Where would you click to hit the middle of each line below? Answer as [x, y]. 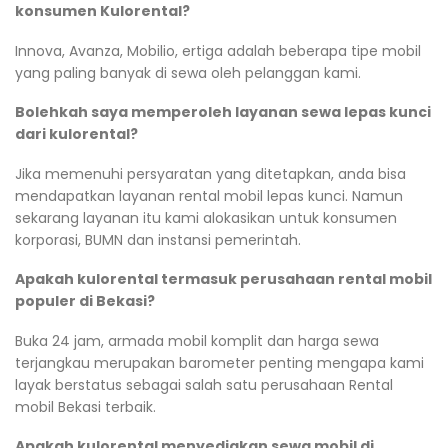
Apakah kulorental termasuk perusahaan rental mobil [223, 279]
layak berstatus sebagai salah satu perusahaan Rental [204, 384]
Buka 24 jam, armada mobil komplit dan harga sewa [197, 340]
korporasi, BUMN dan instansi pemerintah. [158, 239]
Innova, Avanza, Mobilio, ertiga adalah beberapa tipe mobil [218, 50]
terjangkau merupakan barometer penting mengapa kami [219, 362]
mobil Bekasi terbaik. [85, 406]
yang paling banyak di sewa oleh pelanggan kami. [188, 72]
